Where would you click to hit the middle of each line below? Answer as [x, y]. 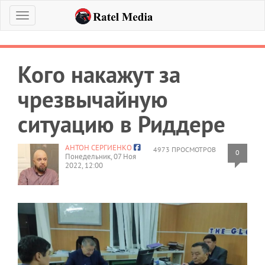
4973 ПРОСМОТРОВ [185, 149]
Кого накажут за [99, 74]
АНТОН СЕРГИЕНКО [98, 148]
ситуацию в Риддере [122, 124]
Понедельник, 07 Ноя [101, 156]
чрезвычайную [93, 99]
